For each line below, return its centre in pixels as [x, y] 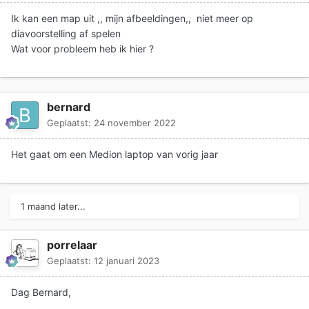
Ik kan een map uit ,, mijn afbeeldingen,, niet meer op [132, 19]
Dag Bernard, [41, 292]
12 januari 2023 [127, 261]
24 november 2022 [135, 123]
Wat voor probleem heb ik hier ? [82, 49]
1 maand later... [53, 207]
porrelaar [72, 245]
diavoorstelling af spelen [67, 34]
